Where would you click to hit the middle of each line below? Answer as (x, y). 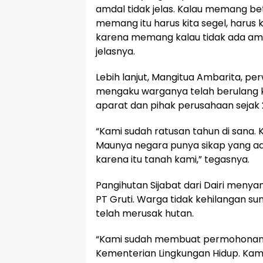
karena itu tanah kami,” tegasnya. (173, 160)
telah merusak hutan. (145, 214)
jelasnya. (115, 52)
